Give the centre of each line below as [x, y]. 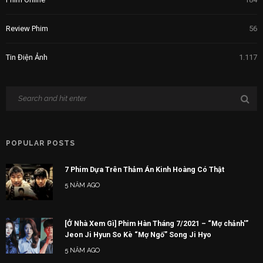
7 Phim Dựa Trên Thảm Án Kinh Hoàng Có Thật [144, 169]
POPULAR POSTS [41, 143]
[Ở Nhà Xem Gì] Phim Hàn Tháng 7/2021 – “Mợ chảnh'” [156, 223]
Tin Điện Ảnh [27, 57]
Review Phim [27, 28]
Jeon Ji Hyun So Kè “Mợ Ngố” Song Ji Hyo [138, 234]
